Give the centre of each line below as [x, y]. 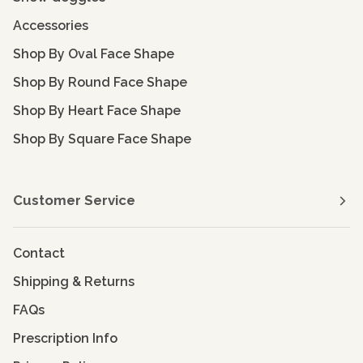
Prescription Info [65, 339]
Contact [39, 254]
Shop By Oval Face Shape [94, 54]
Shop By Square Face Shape [102, 139]
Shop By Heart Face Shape [97, 111]
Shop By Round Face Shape [100, 83]
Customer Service [74, 201]
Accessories [51, 26]
